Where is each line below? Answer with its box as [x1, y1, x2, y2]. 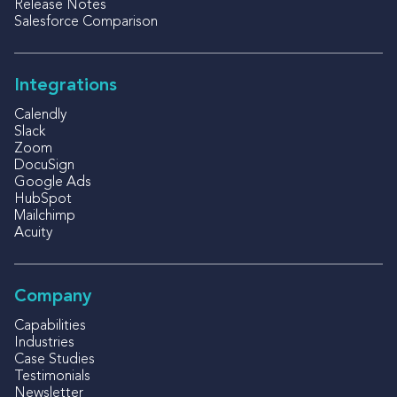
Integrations [14, 76, 117, 95]
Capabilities [14, 318, 86, 333]
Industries [14, 335, 74, 350]
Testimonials [14, 369, 90, 384]
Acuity [14, 225, 52, 240]
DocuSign [14, 158, 74, 173]
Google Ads [14, 175, 91, 190]
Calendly [14, 107, 66, 122]
